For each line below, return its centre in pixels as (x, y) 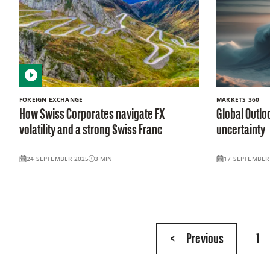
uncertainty (240, 130)
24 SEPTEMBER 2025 (58, 158)
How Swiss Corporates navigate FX (92, 115)
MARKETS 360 (238, 99)
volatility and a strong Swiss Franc (91, 130)
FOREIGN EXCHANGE (51, 99)
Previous (205, 240)
